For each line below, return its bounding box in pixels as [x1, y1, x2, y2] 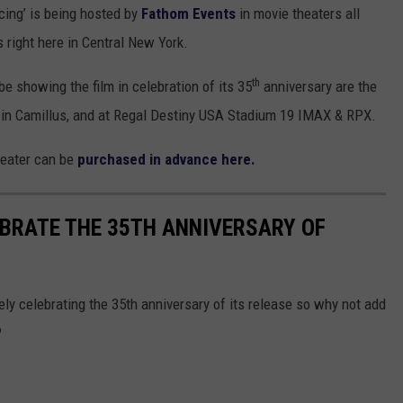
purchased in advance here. [74, 150, 255, 169]
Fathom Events [141, 4, 236, 23]
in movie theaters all [236, 4, 360, 23]
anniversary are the [260, 77, 377, 96]
